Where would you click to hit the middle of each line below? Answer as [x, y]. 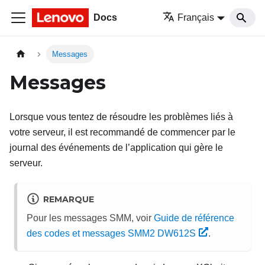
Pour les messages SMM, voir [90, 218]
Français [196, 17]
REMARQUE [68, 199]
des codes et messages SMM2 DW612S [111, 234]
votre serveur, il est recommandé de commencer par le [122, 132]
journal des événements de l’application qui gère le [116, 148]
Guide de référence [194, 218]
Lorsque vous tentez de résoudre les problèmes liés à [121, 117]
